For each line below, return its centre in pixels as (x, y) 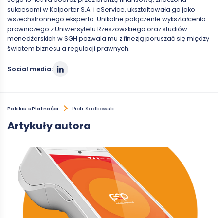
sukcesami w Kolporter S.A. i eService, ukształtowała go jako (101, 9)
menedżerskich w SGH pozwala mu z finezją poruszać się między (108, 39)
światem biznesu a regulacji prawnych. (69, 48)
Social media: (30, 69)
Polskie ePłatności (33, 109)
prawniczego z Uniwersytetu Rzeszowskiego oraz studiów (97, 29)
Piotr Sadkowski (93, 109)
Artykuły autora (49, 126)
